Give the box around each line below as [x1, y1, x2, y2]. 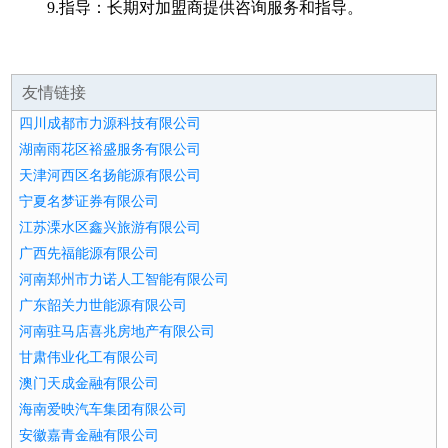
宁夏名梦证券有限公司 [19, 194, 160, 209]
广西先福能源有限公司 [19, 246, 160, 261]
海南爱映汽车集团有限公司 [19, 402, 188, 417]
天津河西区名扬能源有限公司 [19, 168, 202, 183]
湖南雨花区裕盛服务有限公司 [19, 142, 202, 157]
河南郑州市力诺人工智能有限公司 [19, 272, 230, 287]
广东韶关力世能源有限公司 [19, 298, 188, 313]
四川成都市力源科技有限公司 [19, 116, 202, 131]
